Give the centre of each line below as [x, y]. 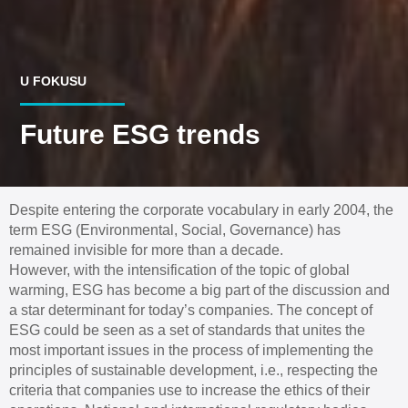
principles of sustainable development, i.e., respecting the [194, 370]
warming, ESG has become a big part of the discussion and [199, 290]
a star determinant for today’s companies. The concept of [191, 310]
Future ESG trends [141, 134]
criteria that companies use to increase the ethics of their [189, 390]
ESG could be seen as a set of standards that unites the [187, 330]
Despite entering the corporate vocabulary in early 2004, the [201, 209]
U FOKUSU [54, 81]
